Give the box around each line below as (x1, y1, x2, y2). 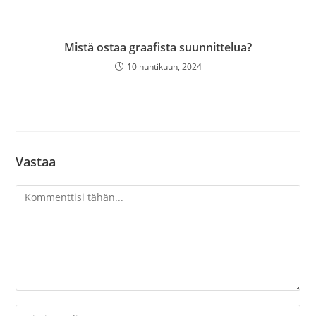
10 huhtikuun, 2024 (126, 61, 202, 73)
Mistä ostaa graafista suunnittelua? (64, 39, 252, 55)
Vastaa (16, 153, 56, 170)
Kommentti (15, 186, 68, 200)
